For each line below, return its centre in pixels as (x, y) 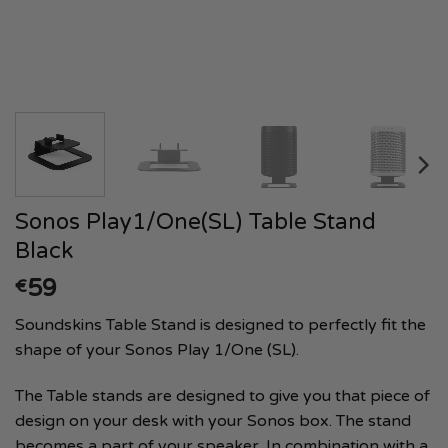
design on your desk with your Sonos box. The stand (213, 420)
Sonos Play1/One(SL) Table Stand (195, 221)
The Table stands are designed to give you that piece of (222, 395)
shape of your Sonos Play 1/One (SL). (159, 349)
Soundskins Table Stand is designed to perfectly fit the (220, 324)
